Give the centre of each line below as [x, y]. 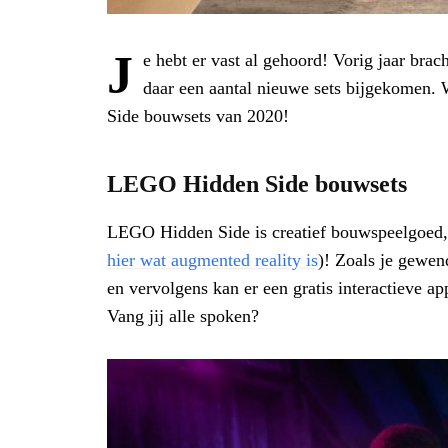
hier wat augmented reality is [212, 260]
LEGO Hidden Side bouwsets [257, 184]
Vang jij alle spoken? [183, 316]
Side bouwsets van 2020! [198, 116]
